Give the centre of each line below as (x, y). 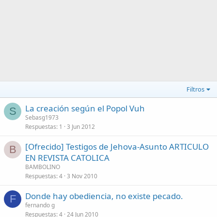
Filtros (196, 89)
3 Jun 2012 (81, 127)
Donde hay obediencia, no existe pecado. (104, 196)
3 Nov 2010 (82, 176)
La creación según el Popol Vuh (85, 108)
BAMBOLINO (43, 167)
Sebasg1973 (42, 117)
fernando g (40, 205)
